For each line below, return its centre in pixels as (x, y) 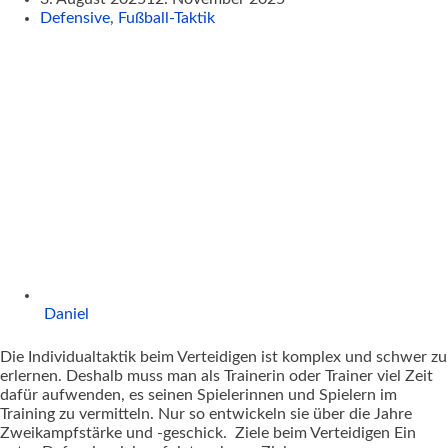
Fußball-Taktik (166, 17)
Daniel (66, 313)
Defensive (75, 17)
